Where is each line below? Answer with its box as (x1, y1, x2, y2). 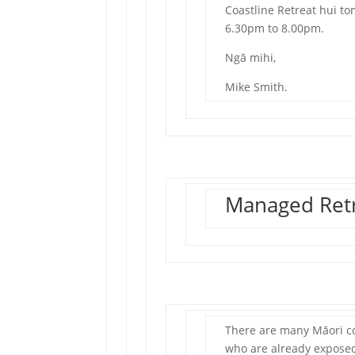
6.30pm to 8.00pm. (225, 21, 325, 36)
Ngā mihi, (225, 50, 277, 65)
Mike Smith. (225, 79, 288, 94)
